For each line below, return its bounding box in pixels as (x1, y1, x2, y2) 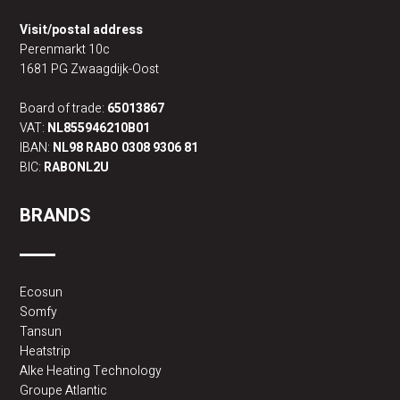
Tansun (20, 322, 62, 342)
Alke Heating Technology (20, 362, 162, 381)
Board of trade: (20, 99, 108, 119)
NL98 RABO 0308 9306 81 (53, 138, 199, 158)
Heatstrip (20, 342, 71, 362)
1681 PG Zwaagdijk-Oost (20, 60, 160, 79)
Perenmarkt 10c (20, 40, 111, 60)
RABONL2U (44, 158, 110, 178)
